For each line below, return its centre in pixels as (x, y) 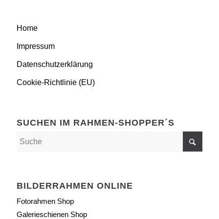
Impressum (35, 46)
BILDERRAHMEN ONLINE (75, 186)
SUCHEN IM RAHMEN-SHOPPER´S (95, 122)
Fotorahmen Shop (45, 201)
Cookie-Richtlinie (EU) (55, 82)
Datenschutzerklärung (55, 64)
